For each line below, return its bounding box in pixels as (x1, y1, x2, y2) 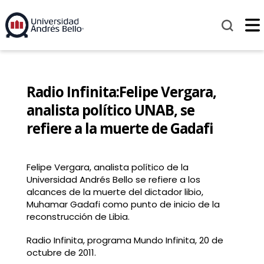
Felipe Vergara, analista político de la (26, 161, 189, 174)
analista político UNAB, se (26, 100, 194, 120)
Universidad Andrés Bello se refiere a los (26, 173, 200, 186)
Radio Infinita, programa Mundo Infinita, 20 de (26, 233, 223, 246)
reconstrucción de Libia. (26, 210, 130, 223)
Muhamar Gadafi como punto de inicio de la (26, 198, 220, 211)
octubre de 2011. (26, 246, 96, 259)
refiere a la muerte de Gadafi (26, 118, 213, 138)
